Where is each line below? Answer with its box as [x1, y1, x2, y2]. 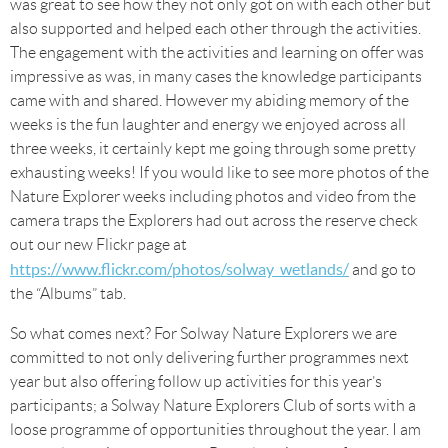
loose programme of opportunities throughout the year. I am [10, 421, 421, 438]
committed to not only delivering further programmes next [10, 349, 409, 366]
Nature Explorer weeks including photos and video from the [10, 188, 416, 205]
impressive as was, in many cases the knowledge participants [10, 68, 422, 85]
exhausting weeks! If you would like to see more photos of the [10, 164, 429, 181]
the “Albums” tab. [10, 285, 126, 302]
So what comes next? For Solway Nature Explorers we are [10, 325, 397, 342]
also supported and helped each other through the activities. [10, 20, 421, 37]
